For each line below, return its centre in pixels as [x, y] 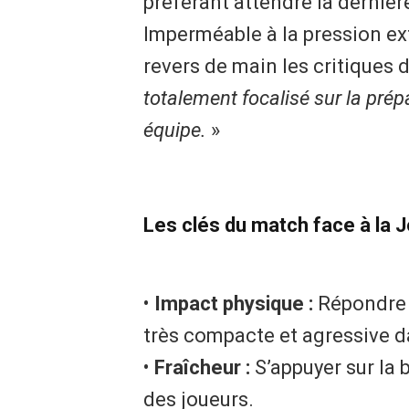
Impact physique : [233, 304]
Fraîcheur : [202, 368]
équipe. [174, 130]
